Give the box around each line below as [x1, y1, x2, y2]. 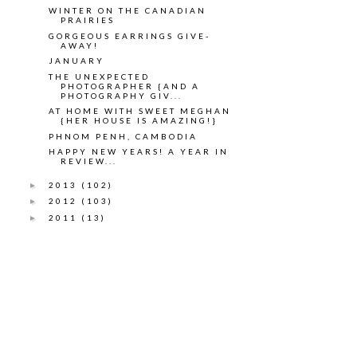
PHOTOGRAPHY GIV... [61, 90, 182, 100]
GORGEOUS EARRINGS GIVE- [49, 30, 210, 41]
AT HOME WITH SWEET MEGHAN [49, 106, 231, 116]
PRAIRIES [61, 15, 115, 25]
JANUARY [49, 56, 104, 66]
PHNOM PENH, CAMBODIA [49, 131, 198, 141]
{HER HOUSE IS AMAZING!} [61, 116, 218, 126]
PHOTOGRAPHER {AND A [61, 80, 200, 91]
